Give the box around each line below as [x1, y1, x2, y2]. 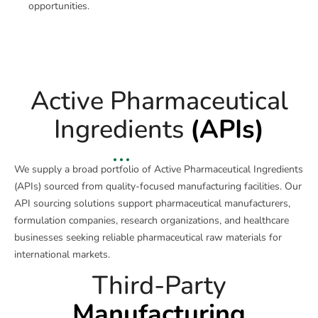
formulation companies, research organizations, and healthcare [14, 214, 289, 228]
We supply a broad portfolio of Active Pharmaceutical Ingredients [14, 163, 303, 177]
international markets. [14, 248, 110, 262]
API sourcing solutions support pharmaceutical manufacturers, [14, 197, 290, 211]
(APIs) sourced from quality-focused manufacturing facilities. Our [14, 180, 302, 194]
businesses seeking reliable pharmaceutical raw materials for [14, 231, 282, 245]
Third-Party [92, 268, 226, 304]
